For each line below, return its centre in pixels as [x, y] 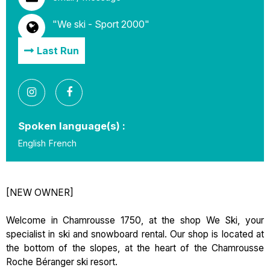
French [63, 143]
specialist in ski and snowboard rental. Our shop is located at [135, 234]
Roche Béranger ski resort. [62, 262]
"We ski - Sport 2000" [101, 24]
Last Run [58, 51]
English [32, 143]
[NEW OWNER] [40, 193]
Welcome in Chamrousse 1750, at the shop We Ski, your [135, 220]
